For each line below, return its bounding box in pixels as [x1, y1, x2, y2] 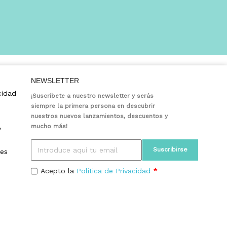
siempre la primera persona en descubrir [31, 102, 155, 109]
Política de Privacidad [77, 166, 151, 175]
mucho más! [31, 122, 67, 130]
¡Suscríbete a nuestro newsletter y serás [31, 92, 154, 99]
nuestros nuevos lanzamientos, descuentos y [31, 112, 168, 120]
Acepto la [41, 166, 77, 175]
